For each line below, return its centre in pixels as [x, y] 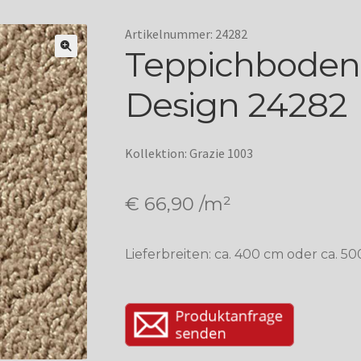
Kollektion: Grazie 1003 [189, 154]
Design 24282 [236, 105]
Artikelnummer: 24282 [186, 34]
